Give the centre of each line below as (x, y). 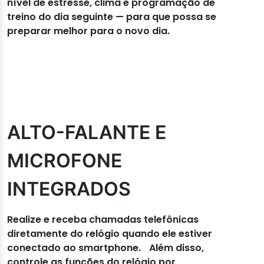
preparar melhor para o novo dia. (88, 31)
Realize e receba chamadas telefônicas (103, 219)
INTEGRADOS (69, 189)
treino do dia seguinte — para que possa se (112, 16)
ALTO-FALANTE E (87, 132)
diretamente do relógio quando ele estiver (110, 233)
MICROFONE (65, 160)
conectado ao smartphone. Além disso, (105, 247)
